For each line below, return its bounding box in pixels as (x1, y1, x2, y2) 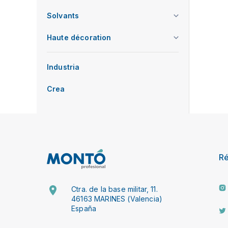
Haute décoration (47, 33, 111, 42)
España (71, 204, 97, 213)
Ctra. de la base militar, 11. (71, 185, 158, 193)
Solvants (47, 11, 79, 20)
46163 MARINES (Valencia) (71, 194, 163, 203)
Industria (47, 63, 80, 71)
